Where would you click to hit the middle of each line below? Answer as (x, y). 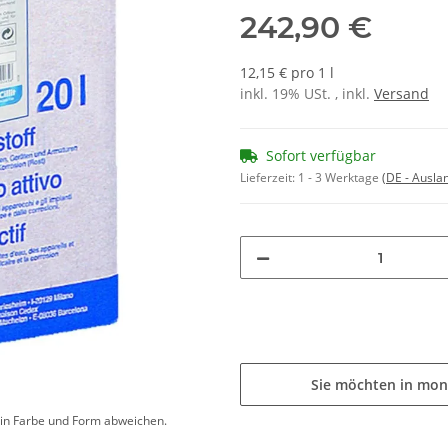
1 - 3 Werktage (340, 178)
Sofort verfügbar (321, 156)
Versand (401, 94)
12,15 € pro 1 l (287, 73)
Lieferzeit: (269, 178)
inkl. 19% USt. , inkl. (307, 94)
